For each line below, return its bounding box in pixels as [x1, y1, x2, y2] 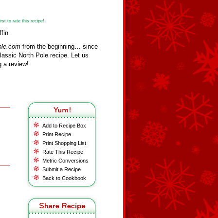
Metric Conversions [42, 158, 89, 163]
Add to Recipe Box [42, 123, 86, 128]
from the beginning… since [20, 43, 98, 50]
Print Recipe [42, 131, 71, 137]
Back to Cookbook [42, 175, 86, 181]
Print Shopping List [42, 140, 86, 146]
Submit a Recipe [42, 166, 81, 172]
